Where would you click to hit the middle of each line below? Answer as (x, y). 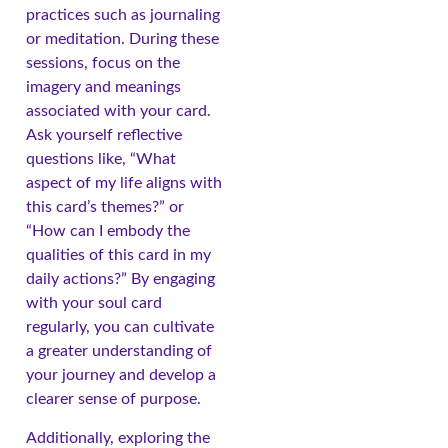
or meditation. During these (122, 39)
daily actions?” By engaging (120, 279)
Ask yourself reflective (104, 135)
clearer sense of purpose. (113, 399)
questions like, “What (101, 159)
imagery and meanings (103, 87)
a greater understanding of (119, 351)
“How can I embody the (108, 231)
